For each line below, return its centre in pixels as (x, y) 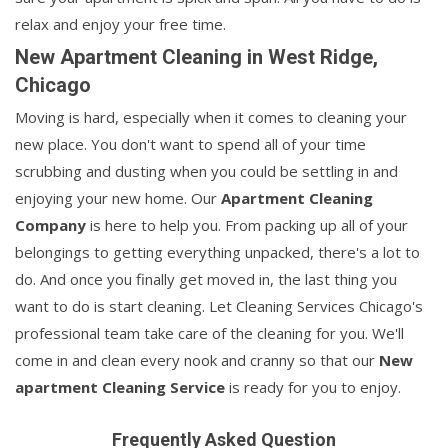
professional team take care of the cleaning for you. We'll (209, 333)
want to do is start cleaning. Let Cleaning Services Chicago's (219, 306)
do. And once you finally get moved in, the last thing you (206, 279)
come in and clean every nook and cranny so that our (197, 360)
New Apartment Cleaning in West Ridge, (196, 57)
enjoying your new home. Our (118, 198)
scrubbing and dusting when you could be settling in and (206, 171)
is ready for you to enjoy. (313, 387)
